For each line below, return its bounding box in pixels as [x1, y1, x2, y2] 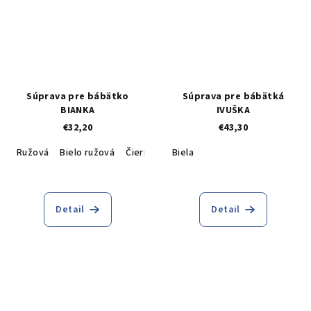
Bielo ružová [60, 145, 115, 160]
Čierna [126, 145, 154, 160]
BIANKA [60, 103, 95, 117]
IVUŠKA [216, 103, 251, 117]
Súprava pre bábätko [26, 89, 129, 103]
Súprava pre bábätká [182, 89, 285, 103]
